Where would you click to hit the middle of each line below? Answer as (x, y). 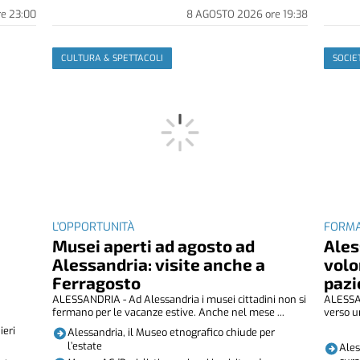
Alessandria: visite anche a (159, 264)
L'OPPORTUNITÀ (94, 227)
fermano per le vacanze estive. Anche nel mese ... (169, 312)
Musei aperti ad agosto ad (154, 245)
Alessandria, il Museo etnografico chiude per (171, 333)
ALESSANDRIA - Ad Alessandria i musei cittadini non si (180, 299)
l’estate (84, 346)
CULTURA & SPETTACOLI (112, 58)
